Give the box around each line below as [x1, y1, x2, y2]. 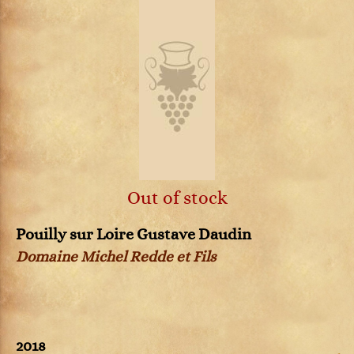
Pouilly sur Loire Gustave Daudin [16, 226, 251, 243]
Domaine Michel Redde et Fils [16, 249, 216, 265]
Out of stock [126, 187, 228, 209]
